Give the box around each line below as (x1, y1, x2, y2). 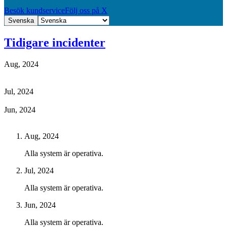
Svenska (8, 16, 34, 24)
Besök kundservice (4, 6, 65, 15)
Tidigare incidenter (4, 35, 105, 49)
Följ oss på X (65, 6, 107, 15)
